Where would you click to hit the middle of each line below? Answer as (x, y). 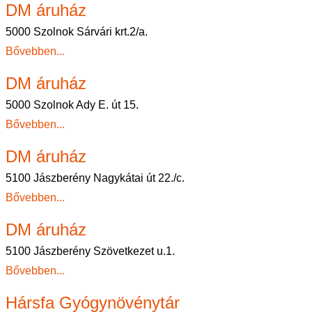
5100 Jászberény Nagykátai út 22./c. (95, 178)
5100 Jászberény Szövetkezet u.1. (90, 251)
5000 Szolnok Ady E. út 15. (72, 105)
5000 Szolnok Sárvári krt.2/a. (77, 32)
